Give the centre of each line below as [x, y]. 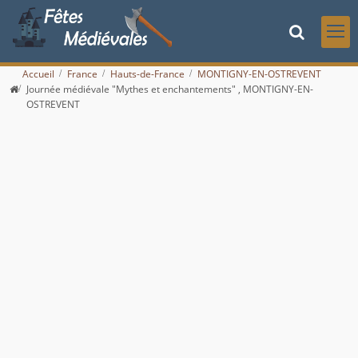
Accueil [38, 74]
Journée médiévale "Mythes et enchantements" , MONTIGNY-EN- [170, 89]
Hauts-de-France [147, 74]
